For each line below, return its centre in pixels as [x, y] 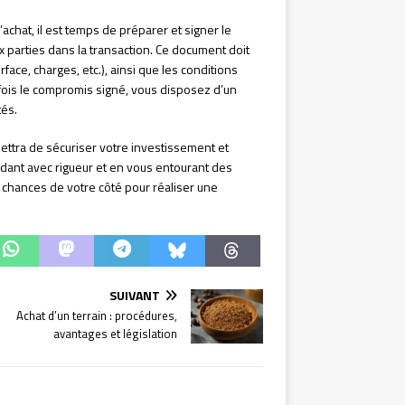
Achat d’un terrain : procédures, [97, 316]
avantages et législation [115, 334]
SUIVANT [135, 296]
